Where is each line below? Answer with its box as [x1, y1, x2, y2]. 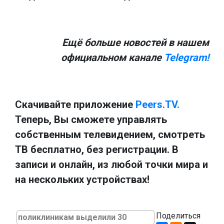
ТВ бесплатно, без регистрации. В [15, 143, 178, 155]
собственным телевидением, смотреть [15, 128, 205, 140]
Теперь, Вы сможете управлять [15, 113, 167, 125]
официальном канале [61, 51, 164, 63]
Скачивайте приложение [15, 98, 135, 110]
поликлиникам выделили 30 [18, 212, 126, 222]
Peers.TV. [135, 98, 179, 110]
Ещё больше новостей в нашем [62, 36, 209, 48]
